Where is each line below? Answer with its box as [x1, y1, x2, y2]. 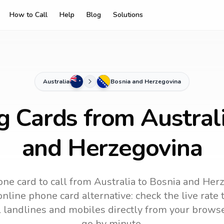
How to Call [9, 10, 47, 19]
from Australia [66, 175, 135, 188]
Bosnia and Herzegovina [110, 77, 181, 85]
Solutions [113, 10, 143, 19]
